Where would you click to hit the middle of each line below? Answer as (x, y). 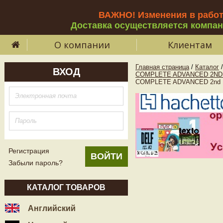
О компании (82, 45)
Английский (51, 208)
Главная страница (162, 67)
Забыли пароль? (36, 163)
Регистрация (29, 151)
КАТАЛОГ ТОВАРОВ (66, 187)
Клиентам (190, 45)
